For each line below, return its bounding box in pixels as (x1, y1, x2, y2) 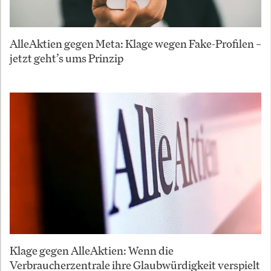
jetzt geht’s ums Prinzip (10, 50, 123, 65)
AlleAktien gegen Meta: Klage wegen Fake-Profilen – (10, 36, 261, 51)
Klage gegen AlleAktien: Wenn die (10, 243, 174, 258)
